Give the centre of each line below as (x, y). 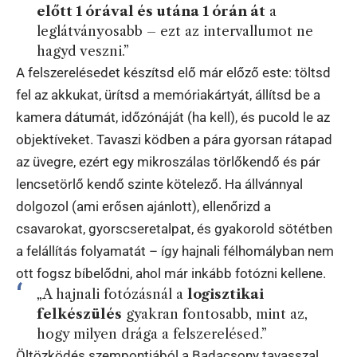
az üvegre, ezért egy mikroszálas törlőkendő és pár (168, 162)
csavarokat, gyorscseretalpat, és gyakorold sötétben (174, 229)
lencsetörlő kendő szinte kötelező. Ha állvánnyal (159, 184)
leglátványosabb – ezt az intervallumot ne (175, 31)
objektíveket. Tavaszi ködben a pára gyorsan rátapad (174, 140)
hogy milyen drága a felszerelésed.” (151, 334)
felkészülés (79, 314)
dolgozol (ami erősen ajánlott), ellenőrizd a (143, 207)
